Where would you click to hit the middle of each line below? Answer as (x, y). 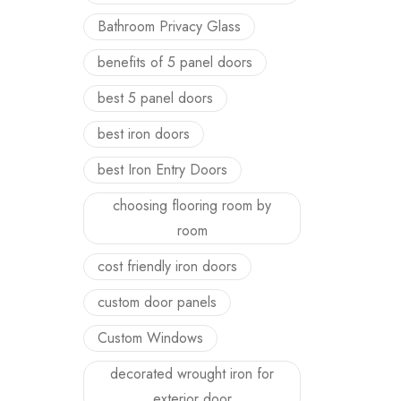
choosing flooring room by (192, 205)
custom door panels (157, 302)
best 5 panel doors (155, 98)
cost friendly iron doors (167, 266)
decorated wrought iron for (192, 374)
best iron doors (144, 134)
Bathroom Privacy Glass (169, 26)
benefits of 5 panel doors (175, 62)
